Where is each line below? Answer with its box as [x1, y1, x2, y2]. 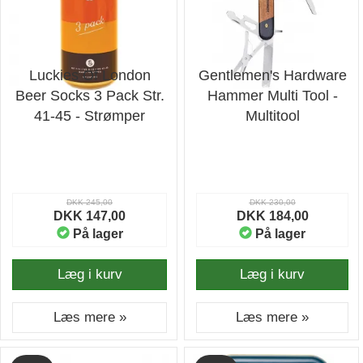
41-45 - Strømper [34, 108, 145, 124]
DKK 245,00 [66, 198, 113, 207]
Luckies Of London [28, 67, 151, 83]
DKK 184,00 [236, 209, 309, 223]
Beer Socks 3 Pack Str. [15, 88, 164, 104]
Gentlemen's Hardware [198, 67, 347, 83]
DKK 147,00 [53, 209, 126, 223]
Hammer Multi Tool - [207, 88, 338, 104]
